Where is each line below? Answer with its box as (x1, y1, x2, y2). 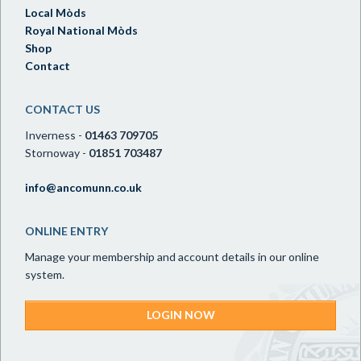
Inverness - (25, 128, 85, 142)
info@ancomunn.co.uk (25, 180, 142, 194)
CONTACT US (25, 102, 100, 116)
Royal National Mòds (25, 23, 138, 37)
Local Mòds (25, 6, 86, 19)
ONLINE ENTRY (25, 224, 108, 238)
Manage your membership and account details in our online (25, 250, 319, 263)
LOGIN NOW (146, 308, 215, 322)
